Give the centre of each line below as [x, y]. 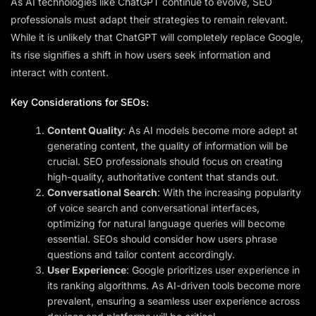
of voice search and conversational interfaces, [154, 208]
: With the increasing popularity [230, 193]
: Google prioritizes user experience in [213, 270]
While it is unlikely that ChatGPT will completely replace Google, [157, 37]
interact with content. [60, 73]
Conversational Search [103, 193]
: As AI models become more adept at [211, 130]
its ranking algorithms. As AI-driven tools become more [174, 286]
